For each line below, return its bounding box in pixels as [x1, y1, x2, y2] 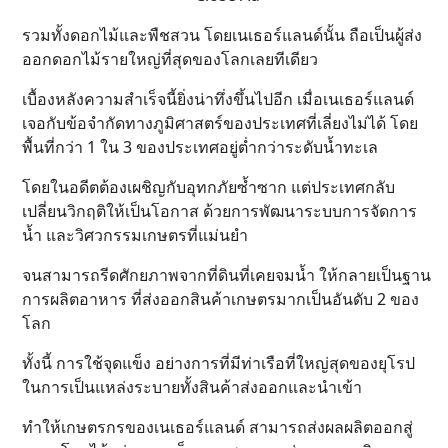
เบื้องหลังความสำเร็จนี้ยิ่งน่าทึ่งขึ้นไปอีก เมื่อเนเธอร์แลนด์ [22, 88, 414, 110]
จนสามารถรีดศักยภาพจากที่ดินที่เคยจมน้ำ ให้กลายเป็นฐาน [22, 264, 431, 286]
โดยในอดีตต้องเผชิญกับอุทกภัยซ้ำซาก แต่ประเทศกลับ [22, 176, 395, 198]
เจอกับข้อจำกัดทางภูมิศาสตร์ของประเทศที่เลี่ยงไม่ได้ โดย [22, 112, 418, 134]
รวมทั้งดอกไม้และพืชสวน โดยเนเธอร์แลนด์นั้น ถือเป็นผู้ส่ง [22, 24, 422, 46]
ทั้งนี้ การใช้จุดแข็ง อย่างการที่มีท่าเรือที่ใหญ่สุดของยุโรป [22, 352, 415, 374]
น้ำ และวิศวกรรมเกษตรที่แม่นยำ [22, 224, 248, 246]
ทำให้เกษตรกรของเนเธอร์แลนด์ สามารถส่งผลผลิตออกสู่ [22, 416, 413, 438]
